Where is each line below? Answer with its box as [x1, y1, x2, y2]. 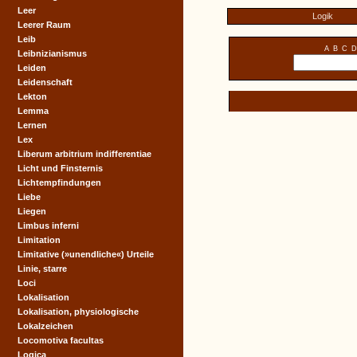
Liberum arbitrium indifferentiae [18, 149, 151, 159]
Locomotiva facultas [18, 335, 104, 345]
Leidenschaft [18, 77, 73, 87]
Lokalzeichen [18, 321, 73, 331]
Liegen [18, 206, 46, 216]
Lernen [18, 120, 47, 130]
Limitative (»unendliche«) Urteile [18, 249, 154, 259]
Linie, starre [18, 264, 67, 273]
